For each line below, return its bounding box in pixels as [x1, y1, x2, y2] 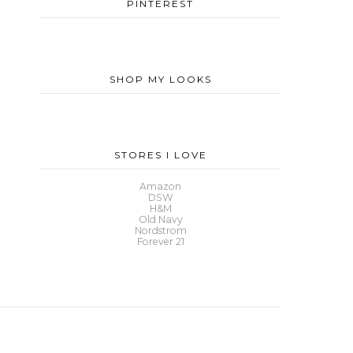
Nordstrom [134, 225, 187, 237]
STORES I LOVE [113, 149, 207, 162]
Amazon [139, 180, 181, 193]
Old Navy [138, 214, 183, 226]
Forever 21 [136, 236, 184, 248]
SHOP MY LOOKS [109, 73, 212, 86]
